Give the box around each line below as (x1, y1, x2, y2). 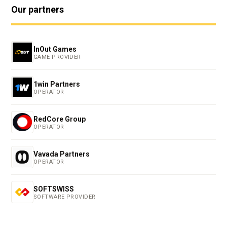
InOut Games (33, 45, 77, 53)
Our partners (11, 4, 64, 15)
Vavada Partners (33, 149, 90, 158)
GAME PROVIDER (33, 53, 81, 60)
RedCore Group (33, 115, 86, 123)
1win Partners (33, 80, 80, 88)
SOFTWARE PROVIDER (33, 193, 96, 200)
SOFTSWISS (33, 184, 74, 193)
